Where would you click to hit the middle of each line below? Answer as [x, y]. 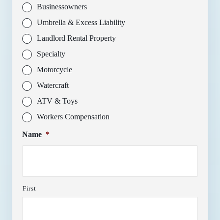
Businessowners [62, 6]
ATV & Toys [57, 101]
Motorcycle [55, 69]
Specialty [51, 54]
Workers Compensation [73, 116]
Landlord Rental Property [76, 38]
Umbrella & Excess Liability [81, 22]
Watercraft [53, 85]
